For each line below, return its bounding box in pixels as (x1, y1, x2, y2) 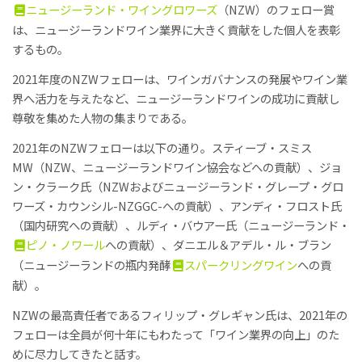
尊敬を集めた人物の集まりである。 (12, 109, 193, 127)
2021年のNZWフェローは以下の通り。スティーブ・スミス (12, 139, 312, 157)
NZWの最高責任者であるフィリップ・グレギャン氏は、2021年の (12, 306, 347, 324)
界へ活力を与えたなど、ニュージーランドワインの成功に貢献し (12, 90, 339, 107)
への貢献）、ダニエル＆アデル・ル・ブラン (105, 236, 332, 254)
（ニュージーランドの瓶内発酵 (12, 256, 170, 274)
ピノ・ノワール (26, 236, 106, 254)
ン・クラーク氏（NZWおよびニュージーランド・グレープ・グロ (12, 178, 343, 196)
